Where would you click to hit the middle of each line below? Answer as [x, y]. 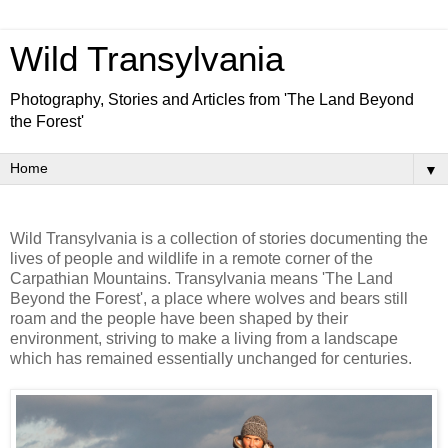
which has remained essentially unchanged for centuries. [211, 358]
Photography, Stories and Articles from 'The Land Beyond [212, 99]
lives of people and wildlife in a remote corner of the [191, 258]
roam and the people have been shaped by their [179, 318]
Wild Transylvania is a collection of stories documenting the [219, 238]
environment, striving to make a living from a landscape [204, 338]
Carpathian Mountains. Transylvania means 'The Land [201, 278]
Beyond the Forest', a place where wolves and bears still [209, 298]
